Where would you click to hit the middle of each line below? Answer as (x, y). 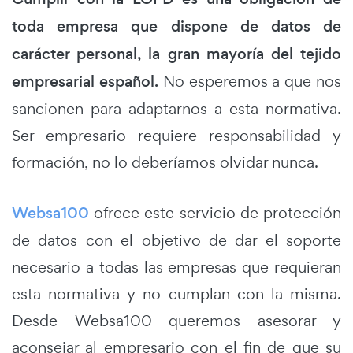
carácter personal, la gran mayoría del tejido (176, 54)
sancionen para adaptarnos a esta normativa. (176, 108)
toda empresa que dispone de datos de (176, 26)
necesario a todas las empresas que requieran (176, 267)
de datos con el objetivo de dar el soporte (176, 240)
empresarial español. (85, 81)
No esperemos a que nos (250, 81)
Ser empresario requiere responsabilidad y (176, 135)
